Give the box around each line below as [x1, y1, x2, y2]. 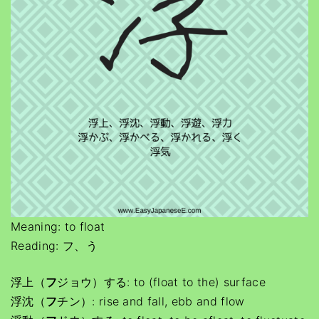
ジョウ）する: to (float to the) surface [57, 275, 266, 289]
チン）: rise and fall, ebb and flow [57, 294, 245, 308]
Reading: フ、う [11, 239, 98, 253]
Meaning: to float [11, 219, 105, 234]
